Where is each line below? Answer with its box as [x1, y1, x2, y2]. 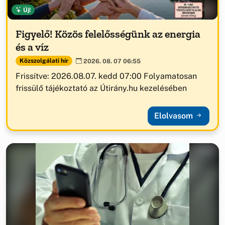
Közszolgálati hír [19, 57, 68, 65]
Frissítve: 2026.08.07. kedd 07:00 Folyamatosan [16, 71, 197, 81]
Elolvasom [154, 110, 195, 121]
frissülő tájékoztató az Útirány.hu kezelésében [16, 83, 187, 93]
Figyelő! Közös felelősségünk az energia [16, 27, 200, 41]
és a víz [16, 40, 49, 54]
